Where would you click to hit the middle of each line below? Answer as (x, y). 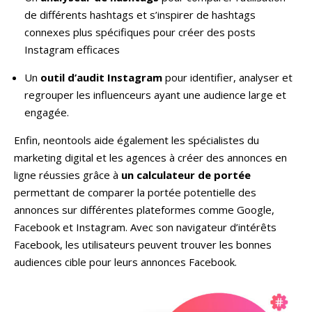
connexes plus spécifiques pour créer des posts (140, 32)
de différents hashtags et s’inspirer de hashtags (140, 14)
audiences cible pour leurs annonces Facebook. (125, 262)
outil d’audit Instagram (101, 77)
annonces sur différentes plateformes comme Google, (144, 209)
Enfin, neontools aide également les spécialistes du (136, 140)
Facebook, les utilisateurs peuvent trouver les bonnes (143, 244)
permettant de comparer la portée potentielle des (135, 192)
